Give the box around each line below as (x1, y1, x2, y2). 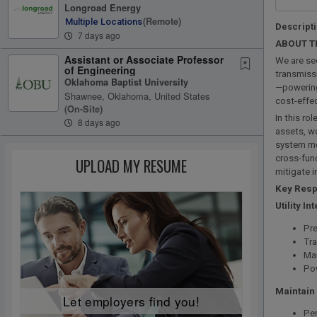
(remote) (143, 15, 181, 28)
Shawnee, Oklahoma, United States (64, 88, 209, 103)
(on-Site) (64, 102, 103, 115)
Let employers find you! (63, 292, 200, 310)
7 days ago (76, 28, 120, 41)
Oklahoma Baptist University (64, 75, 188, 88)
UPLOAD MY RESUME (76, 154, 187, 177)
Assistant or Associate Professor (64, 52, 224, 67)
